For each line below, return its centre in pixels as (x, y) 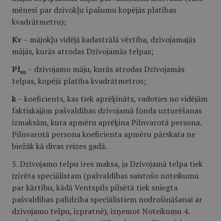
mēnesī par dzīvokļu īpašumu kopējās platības (94, 10)
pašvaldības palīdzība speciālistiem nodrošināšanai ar (107, 199)
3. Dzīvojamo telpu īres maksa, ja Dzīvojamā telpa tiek (107, 164)
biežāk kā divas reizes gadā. (59, 146)
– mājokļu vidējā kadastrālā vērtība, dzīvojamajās (109, 39)
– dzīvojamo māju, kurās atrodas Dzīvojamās (105, 69)
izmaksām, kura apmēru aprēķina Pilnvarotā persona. (107, 122)
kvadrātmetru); (39, 22)
